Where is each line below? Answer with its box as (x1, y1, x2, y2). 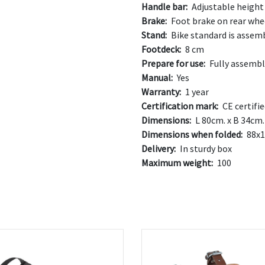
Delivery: (141, 143, 176, 154)
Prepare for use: (141, 57, 205, 69)
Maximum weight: (141, 157, 213, 169)
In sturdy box (178, 143, 232, 154)
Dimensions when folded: (141, 128, 243, 140)
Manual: (141, 72, 173, 83)
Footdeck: (141, 43, 181, 55)
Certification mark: (141, 100, 218, 112)
